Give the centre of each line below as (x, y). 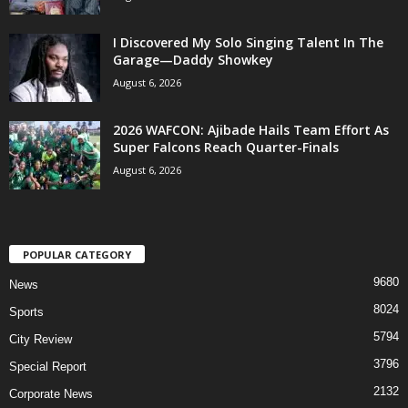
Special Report (48, 366)
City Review (41, 339)
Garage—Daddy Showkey (193, 59)
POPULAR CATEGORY (77, 254)
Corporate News (51, 393)
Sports (26, 311)
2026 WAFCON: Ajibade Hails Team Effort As (251, 129)
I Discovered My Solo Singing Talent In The (248, 42)
